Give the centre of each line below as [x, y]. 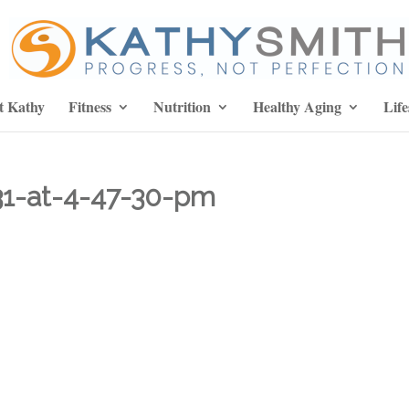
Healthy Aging [297, 106]
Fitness [89, 106]
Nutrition [182, 106]
